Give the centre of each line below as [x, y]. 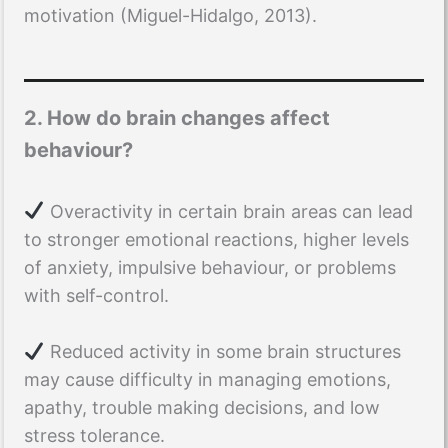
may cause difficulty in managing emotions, [207, 380]
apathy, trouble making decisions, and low [202, 408]
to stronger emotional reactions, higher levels [216, 239]
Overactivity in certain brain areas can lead [228, 211]
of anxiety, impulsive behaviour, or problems [210, 267]
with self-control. [99, 295]
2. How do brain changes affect [177, 117]
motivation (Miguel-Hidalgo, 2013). [170, 15]
